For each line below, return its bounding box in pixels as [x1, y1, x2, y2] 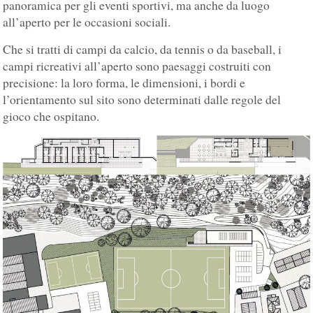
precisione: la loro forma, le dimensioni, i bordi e [3, 75, 246, 92]
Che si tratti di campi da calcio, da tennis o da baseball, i [3, 41, 282, 58]
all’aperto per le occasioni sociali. [3, 14, 175, 31]
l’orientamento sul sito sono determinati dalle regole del [3, 92, 282, 108]
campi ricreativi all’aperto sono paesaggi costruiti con [3, 58, 272, 75]
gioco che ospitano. [3, 108, 104, 125]
